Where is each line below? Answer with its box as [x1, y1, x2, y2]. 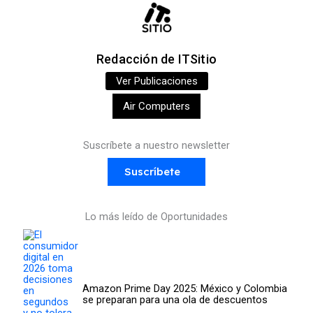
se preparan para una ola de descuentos [82, 293, 268, 306]
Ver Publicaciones [115, 74, 198, 87]
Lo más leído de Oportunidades [85, 210, 228, 223]
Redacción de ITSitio [96, 51, 217, 66]
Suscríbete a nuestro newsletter [83, 138, 230, 152]
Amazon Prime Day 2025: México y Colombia [82, 282, 287, 295]
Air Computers [123, 99, 190, 112]
